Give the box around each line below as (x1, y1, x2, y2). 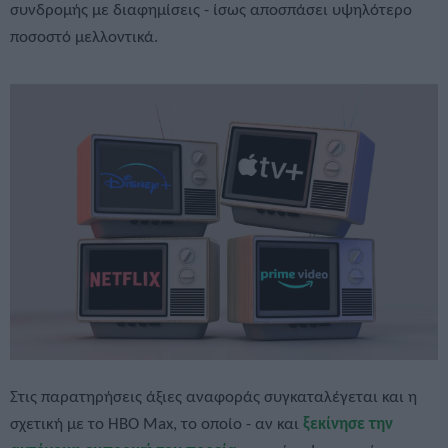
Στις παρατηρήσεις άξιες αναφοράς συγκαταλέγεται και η (10, 388, 417, 406)
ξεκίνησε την (303, 415, 393, 433)
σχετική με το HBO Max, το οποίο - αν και (10, 415, 303, 433)
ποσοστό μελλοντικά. (10, 28, 158, 46)
